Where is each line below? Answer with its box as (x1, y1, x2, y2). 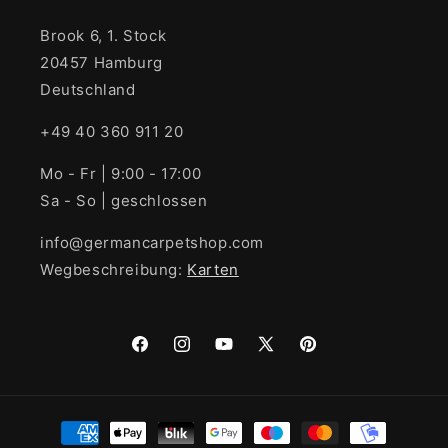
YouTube (213, 346, 274, 364)
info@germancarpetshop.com (40, 233, 264, 253)
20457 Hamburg (40, 53, 163, 73)
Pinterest (297, 346, 361, 364)
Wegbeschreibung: (40, 260, 188, 280)
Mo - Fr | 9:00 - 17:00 (40, 164, 202, 184)
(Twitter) (255, 371, 316, 389)
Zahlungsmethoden (39, 414, 186, 434)
